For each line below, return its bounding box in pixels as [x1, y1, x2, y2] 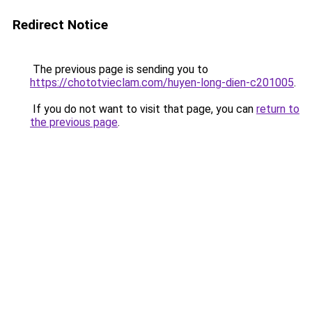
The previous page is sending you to [30, 63, 208, 76]
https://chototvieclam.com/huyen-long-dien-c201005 [30, 76, 294, 89]
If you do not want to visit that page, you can [30, 102, 256, 116]
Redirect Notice [13, 17, 108, 33]
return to [256, 102, 299, 116]
